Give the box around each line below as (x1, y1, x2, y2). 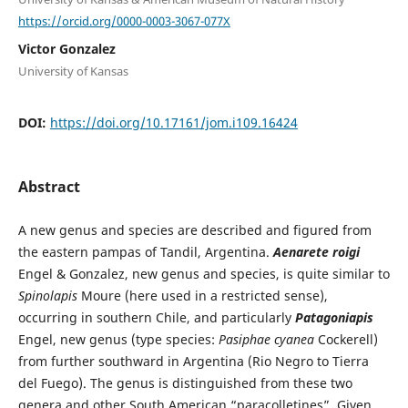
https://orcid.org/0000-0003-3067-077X (17, 12, 230, 29)
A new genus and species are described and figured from (17, 220, 372, 239)
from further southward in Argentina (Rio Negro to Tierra (17, 352, 369, 370)
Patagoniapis (294, 308, 373, 326)
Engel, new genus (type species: (17, 330, 219, 348)
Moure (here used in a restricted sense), (76, 286, 328, 304)
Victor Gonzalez (17, 40, 116, 58)
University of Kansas (17, 63, 128, 80)
